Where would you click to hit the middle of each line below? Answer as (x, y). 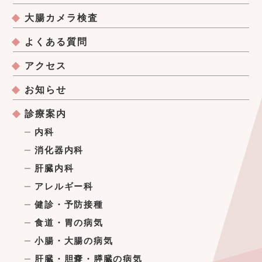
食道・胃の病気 (69, 223)
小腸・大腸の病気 (74, 241)
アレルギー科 (64, 186)
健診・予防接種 (69, 204)
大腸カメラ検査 (61, 18)
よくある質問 (56, 42)
